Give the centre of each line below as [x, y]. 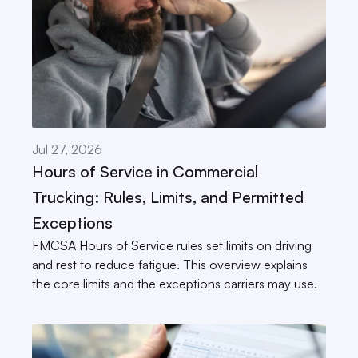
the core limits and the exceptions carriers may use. [175, 284]
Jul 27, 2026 [67, 149]
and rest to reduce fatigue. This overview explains [170, 265]
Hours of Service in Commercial [145, 171]
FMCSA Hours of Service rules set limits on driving [172, 245]
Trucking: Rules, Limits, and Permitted [168, 197]
